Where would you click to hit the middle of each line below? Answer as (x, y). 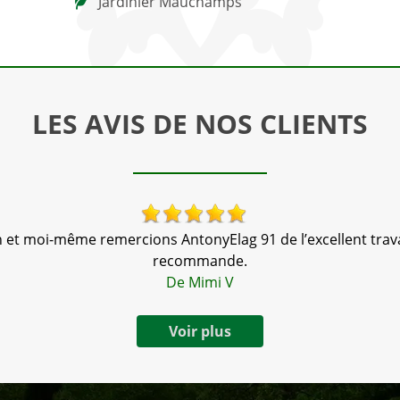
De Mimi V (200, 282)
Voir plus (200, 331)
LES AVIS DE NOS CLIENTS (200, 123)
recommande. (200, 260)
